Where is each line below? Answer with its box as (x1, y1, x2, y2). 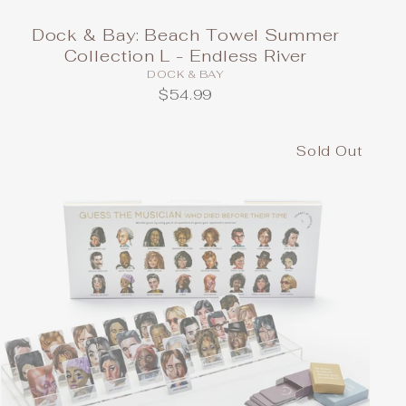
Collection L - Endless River (63, 45, 307, 67)
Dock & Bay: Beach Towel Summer (31, 24, 340, 46)
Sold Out (295, 142, 363, 160)
